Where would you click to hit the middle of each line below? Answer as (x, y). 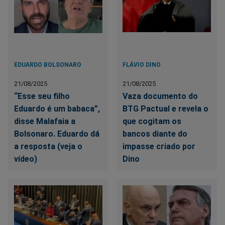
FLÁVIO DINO (142, 65)
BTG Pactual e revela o (166, 109)
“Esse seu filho (42, 96)
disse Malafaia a (45, 122)
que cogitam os (152, 122)
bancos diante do (155, 134)
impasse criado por (159, 147)
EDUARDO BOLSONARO (48, 65)
